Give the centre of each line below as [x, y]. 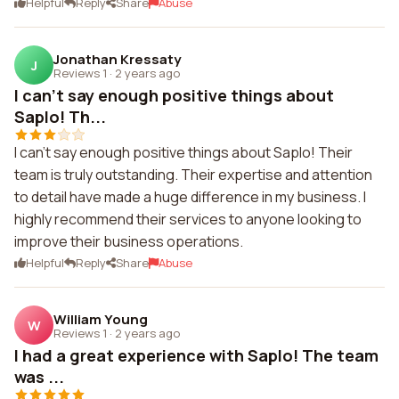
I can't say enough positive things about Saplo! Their [183, 152]
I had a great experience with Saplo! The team [196, 355]
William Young [101, 319]
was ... [39, 377]
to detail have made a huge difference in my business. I [190, 197]
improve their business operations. [129, 241]
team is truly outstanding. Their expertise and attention [193, 175]
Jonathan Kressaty [117, 59]
